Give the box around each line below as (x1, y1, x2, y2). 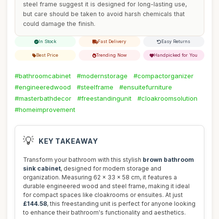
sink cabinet (23, 165, 61, 172)
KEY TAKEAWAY (39, 136, 98, 145)
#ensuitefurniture (119, 83, 172, 91)
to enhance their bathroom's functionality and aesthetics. (23, 209, 186, 216)
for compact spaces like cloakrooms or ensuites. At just (23, 191, 183, 198)
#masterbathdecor (15, 94, 71, 102)
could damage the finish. (23, 20, 95, 27)
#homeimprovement (15, 106, 75, 113)
